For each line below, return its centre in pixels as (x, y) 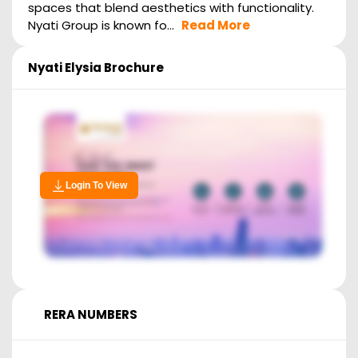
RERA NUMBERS (91, 315)
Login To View (96, 186)
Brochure (133, 68)
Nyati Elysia (65, 68)
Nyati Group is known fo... (101, 26)
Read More (216, 26)
